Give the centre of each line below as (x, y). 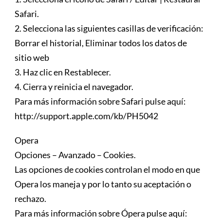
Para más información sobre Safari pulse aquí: (100, 101)
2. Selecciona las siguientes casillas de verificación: (109, 28)
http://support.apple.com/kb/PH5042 (86, 116)
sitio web (32, 57)
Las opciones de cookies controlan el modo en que (107, 169)
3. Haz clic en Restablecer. (63, 72)
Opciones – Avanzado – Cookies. (75, 154)
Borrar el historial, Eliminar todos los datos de (101, 43)
